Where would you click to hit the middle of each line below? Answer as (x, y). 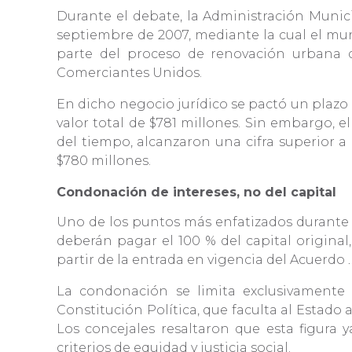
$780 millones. (105, 161)
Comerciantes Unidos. (131, 73)
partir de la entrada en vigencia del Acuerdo (201, 260)
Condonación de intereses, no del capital (198, 192)
